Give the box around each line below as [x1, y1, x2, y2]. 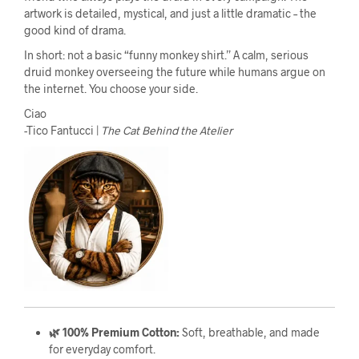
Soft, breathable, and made [179, 325, 320, 339]
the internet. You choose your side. [24, 81, 198, 95]
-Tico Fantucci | [24, 123, 101, 137]
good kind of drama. [24, 22, 126, 37]
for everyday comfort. [48, 341, 155, 356]
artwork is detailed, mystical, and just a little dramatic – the [24, 6, 317, 20]
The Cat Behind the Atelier [101, 123, 232, 137]
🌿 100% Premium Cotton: [48, 325, 179, 339]
